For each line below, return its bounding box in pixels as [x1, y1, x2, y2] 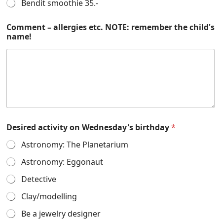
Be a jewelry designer [21, 208, 101, 220]
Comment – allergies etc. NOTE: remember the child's [6, 21, 215, 33]
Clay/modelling [21, 191, 77, 202]
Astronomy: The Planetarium [21, 139, 128, 150]
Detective [21, 174, 56, 185]
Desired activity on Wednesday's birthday [6, 122, 171, 133]
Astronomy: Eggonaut [21, 156, 103, 168]
